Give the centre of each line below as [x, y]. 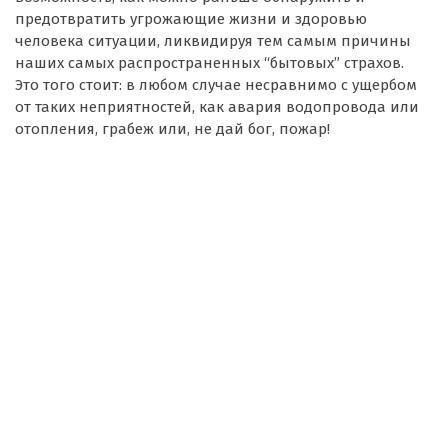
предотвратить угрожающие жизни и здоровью [191, 18]
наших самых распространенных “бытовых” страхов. [209, 62]
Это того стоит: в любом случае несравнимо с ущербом [216, 84]
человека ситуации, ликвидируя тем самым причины [213, 40]
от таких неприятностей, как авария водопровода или [217, 106]
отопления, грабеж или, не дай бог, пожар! [172, 128]
